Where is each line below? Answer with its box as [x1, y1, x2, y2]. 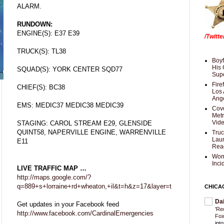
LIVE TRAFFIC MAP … [17, 164, 86, 172]
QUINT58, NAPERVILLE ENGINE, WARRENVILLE [17, 128, 166, 136]
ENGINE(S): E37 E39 [17, 29, 79, 37]
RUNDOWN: [17, 20, 52, 28]
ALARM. [17, 2, 41, 10]
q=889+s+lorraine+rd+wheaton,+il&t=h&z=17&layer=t [17, 182, 171, 190]
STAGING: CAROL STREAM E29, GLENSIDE [17, 119, 152, 127]
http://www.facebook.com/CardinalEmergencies [17, 209, 153, 217]
